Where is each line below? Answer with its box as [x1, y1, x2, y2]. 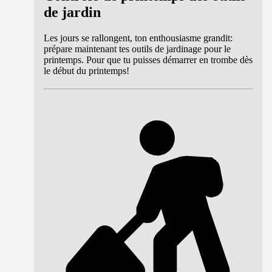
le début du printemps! [44, 65, 129, 76]
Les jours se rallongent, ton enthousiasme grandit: [44, 32, 233, 43]
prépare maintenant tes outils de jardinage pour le [44, 43, 231, 54]
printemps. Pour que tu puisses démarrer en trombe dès [44, 54, 253, 65]
